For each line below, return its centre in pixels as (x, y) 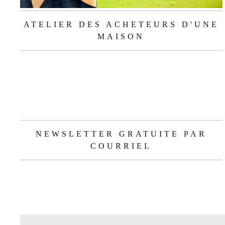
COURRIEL (121, 146)
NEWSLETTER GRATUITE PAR (121, 134)
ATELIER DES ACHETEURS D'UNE (121, 25)
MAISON (121, 37)
